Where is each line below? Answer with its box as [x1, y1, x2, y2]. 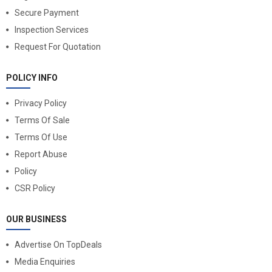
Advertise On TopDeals [15, 239, 102, 250]
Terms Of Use [15, 132, 67, 142]
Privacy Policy [15, 98, 67, 108]
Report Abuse [15, 149, 67, 159]
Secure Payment [15, 7, 79, 18]
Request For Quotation [15, 41, 101, 52]
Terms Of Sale [15, 115, 70, 125]
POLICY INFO [6, 72, 58, 83]
